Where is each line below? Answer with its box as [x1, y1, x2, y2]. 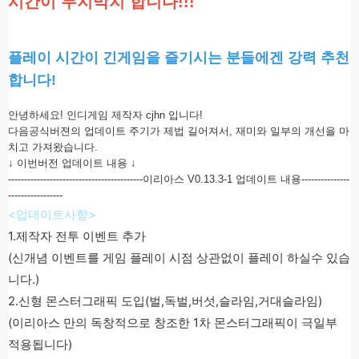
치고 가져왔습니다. [8, 141, 98, 153]
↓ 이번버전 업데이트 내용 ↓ [8, 157, 136, 169]
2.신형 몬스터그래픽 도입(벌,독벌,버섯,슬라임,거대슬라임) [8, 293, 322, 309]
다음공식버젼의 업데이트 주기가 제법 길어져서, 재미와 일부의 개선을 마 [8, 125, 349, 137]
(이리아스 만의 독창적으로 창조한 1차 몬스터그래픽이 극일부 [8, 315, 337, 330]
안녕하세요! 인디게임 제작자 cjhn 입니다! [8, 109, 203, 121]
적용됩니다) [8, 337, 72, 352]
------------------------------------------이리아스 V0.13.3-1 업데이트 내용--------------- [8, 173, 349, 185]
